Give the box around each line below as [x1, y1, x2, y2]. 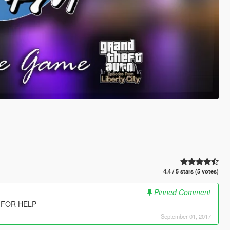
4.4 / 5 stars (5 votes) [163, 167, 219, 175]
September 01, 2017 [160, 212, 211, 220]
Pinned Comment [154, 186, 210, 197]
